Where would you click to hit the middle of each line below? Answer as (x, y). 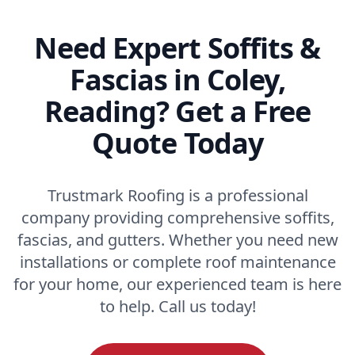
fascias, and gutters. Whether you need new (177, 239)
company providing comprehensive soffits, (177, 217)
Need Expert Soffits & (177, 48)
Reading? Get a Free (177, 111)
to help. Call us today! (177, 306)
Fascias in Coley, (177, 79)
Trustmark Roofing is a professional (177, 195)
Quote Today (177, 143)
